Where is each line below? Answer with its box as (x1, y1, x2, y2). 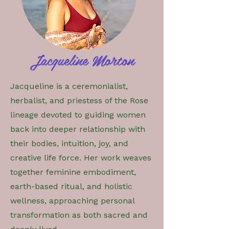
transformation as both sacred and (10, 210, 148, 220)
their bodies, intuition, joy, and (10, 138, 128, 148)
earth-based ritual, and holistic (10, 181, 132, 191)
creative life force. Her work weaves (10, 152, 151, 163)
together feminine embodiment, (10, 167, 136, 177)
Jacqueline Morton (30, 48, 134, 71)
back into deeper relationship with (10, 124, 145, 134)
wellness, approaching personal (10, 195, 134, 205)
